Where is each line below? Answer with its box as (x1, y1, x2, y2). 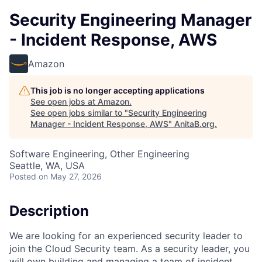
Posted (9, 171, 36, 181)
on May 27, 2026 (39, 171, 102, 181)
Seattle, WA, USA (9, 160, 85, 171)
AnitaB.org (174, 119, 215, 129)
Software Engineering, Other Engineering (9, 148, 189, 160)
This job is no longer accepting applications (30, 85, 205, 95)
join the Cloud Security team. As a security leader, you (9, 242, 250, 254)
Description (9, 202, 89, 219)
